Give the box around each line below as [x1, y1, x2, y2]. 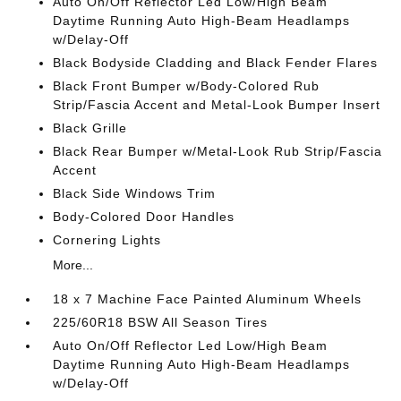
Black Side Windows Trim [53, 186, 217, 200]
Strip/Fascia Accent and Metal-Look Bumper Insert [53, 98, 381, 112]
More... [53, 258, 94, 272]
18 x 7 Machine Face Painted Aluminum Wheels [53, 292, 363, 306]
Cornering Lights [53, 233, 162, 247]
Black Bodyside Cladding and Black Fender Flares [53, 55, 379, 70]
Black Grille [53, 121, 128, 135]
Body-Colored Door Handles [53, 209, 235, 224]
